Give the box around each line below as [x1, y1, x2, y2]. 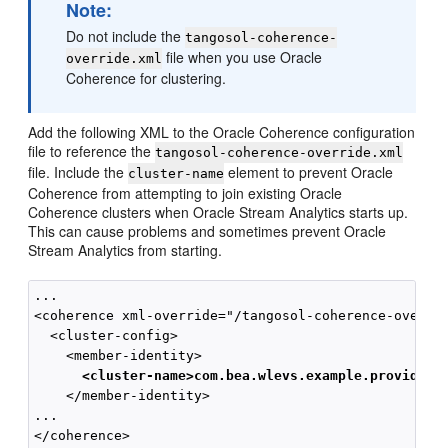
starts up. [345, 202, 409, 222]
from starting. [134, 240, 223, 260]
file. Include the [28, 162, 129, 182]
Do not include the [66, 26, 186, 46]
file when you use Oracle [162, 47, 323, 67]
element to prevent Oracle [224, 162, 394, 182]
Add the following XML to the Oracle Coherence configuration [28, 122, 416, 142]
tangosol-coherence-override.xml [155, 145, 404, 160]
